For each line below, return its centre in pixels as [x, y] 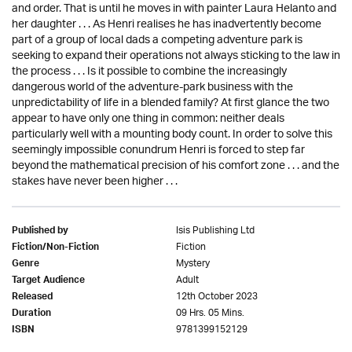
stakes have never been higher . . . [95, 182]
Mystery [193, 264]
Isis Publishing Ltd [215, 231]
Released [32, 298]
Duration [31, 314]
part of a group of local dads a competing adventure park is [157, 40]
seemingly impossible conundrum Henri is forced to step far [158, 150]
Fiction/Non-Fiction [55, 248]
